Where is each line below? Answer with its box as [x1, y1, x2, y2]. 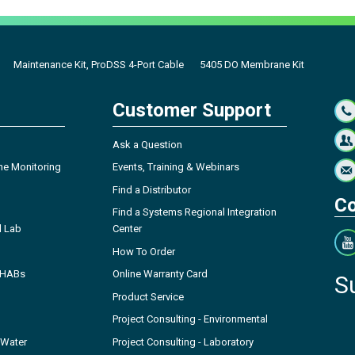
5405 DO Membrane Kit [200, 58, 304, 71]
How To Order [113, 245, 175, 258]
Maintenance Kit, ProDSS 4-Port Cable [13, 58, 184, 71]
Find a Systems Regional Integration [113, 206, 277, 219]
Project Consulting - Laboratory [113, 335, 254, 348]
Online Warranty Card [113, 268, 208, 281]
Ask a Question [113, 138, 182, 151]
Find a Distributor [113, 183, 191, 196]
